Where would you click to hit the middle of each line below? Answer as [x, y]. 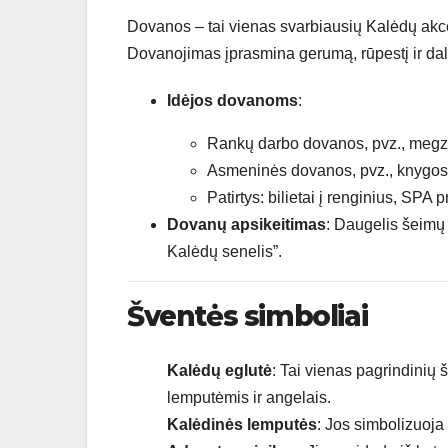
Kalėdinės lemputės [242, 424]
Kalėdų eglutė [219, 370]
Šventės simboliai [247, 316]
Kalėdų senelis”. [224, 252]
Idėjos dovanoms [232, 101]
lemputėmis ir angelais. [249, 397]
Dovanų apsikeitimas [246, 225]
